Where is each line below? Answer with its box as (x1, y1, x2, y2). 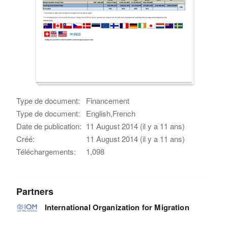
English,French (86, 107, 136, 119)
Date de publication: (16, 120, 82, 131)
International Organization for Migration (44, 201, 189, 213)
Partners (16, 184, 54, 198)
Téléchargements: (16, 146, 76, 157)
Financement (86, 95, 130, 106)
